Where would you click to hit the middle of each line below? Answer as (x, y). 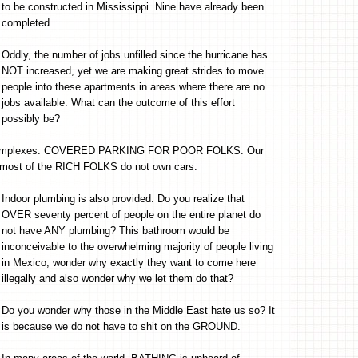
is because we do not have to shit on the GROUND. (121, 326)
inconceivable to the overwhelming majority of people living (137, 246)
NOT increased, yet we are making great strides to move (133, 70)
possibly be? (31, 118)
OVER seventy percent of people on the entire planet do (131, 214)
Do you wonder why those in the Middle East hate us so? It (138, 310)
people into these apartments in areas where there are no (133, 86)
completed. (27, 22)
